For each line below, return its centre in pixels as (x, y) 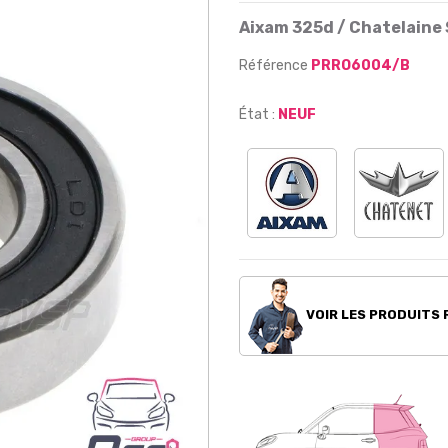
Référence (275, 65)
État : (257, 114)
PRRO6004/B (360, 65)
